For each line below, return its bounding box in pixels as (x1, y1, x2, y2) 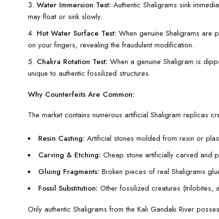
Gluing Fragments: (38, 166, 99, 177)
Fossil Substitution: (38, 182, 98, 194)
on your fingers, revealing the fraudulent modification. (28, 39, 194, 50)
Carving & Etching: (38, 149, 101, 160)
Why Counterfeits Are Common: (28, 88, 134, 100)
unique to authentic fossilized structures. (28, 67, 151, 79)
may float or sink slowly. (28, 11, 102, 22)
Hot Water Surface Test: (37, 27, 116, 39)
